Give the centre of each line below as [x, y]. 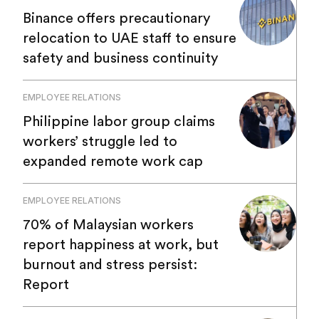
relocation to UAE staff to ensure [130, 39]
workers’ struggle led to [100, 142]
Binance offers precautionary [116, 19]
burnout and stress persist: [110, 265]
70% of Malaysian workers [108, 225]
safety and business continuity [120, 59]
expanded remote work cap [113, 162]
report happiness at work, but [121, 245]
